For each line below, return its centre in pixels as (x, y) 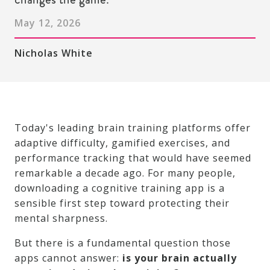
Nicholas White (54, 53)
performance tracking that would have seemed (133, 158)
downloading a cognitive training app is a (120, 188)
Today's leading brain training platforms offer (133, 128)
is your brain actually (180, 258)
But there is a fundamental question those (123, 243)
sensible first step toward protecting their (122, 203)
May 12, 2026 (48, 23)
